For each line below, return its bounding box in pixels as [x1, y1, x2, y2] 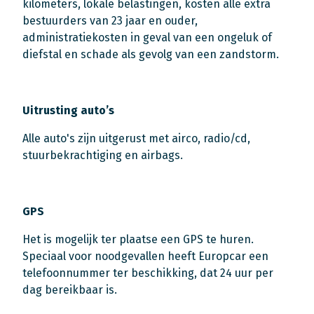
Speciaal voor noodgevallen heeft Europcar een [22, 250, 268, 264]
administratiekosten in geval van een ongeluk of [22, 31, 272, 45]
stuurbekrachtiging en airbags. [22, 149, 183, 163]
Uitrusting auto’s [22, 104, 114, 118]
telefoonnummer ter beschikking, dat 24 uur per [22, 266, 273, 280]
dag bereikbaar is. [22, 283, 117, 297]
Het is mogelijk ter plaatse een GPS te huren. [22, 233, 254, 247]
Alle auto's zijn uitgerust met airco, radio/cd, [22, 132, 250, 146]
